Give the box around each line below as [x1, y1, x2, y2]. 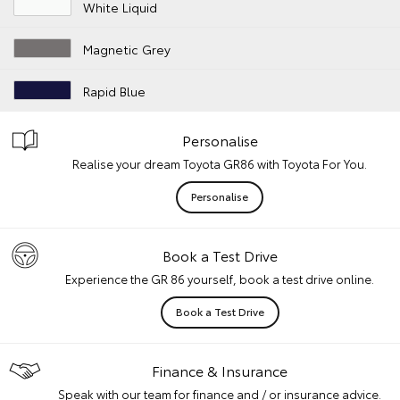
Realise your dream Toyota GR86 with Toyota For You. [72, 155, 367, 172]
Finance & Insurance [152, 360, 287, 381]
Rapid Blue [83, 82, 146, 101]
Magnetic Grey [83, 40, 171, 59]
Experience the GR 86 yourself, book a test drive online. [65, 271, 374, 287]
